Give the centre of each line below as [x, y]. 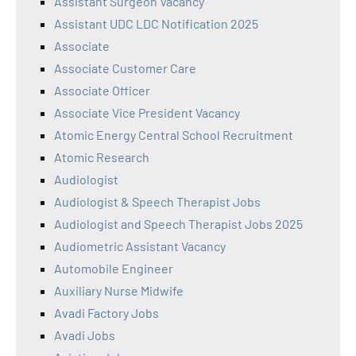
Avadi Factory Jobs [106, 312]
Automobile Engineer [114, 268]
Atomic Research [102, 157]
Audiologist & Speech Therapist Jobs [157, 201]
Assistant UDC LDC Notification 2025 [156, 23]
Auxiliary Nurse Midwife [119, 290]
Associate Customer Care [125, 68]
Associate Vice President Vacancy [147, 112]
